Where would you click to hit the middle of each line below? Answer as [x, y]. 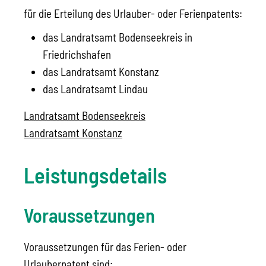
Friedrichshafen [77, 55]
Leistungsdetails [95, 175]
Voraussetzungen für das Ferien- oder [105, 246]
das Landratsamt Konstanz [101, 72]
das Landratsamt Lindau [95, 89]
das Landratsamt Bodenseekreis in [118, 37]
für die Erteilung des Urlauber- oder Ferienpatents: [133, 14]
